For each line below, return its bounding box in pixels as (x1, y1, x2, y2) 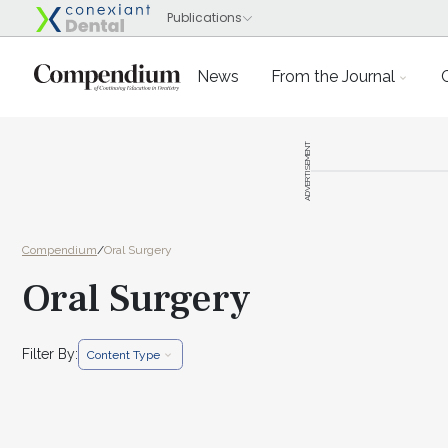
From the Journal (271, 67, 395, 86)
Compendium (22, 243, 97, 257)
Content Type (87, 347, 160, 362)
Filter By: (22, 346, 78, 362)
